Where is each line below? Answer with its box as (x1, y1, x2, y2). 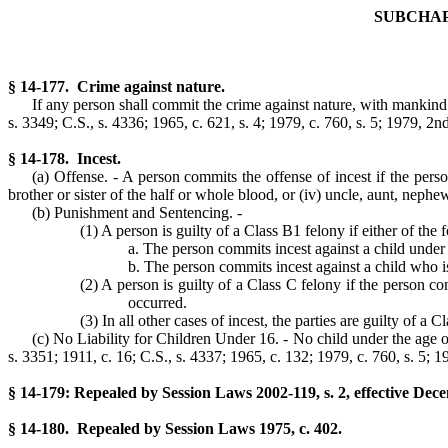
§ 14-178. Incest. (8, 150, 121, 167)
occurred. (128, 294, 187, 311)
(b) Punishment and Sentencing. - (32, 204, 242, 221)
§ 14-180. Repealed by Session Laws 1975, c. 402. (8, 420, 342, 437)
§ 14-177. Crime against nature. (8, 78, 225, 95)
